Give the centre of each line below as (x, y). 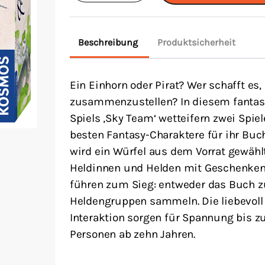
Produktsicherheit (196, 42)
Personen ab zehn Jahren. (132, 234)
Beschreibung (108, 42)
